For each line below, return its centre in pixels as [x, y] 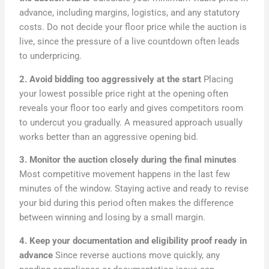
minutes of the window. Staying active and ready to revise [134, 189]
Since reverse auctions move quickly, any [137, 255]
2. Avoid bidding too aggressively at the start [110, 79]
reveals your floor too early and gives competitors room [131, 108]
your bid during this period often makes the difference [127, 203]
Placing [217, 79]
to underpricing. [51, 56]
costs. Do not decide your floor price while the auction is [133, 27]
